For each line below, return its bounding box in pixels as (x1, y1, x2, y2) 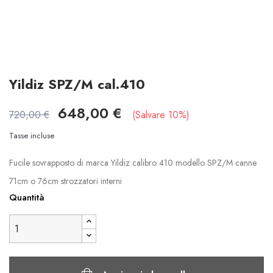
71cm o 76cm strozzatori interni (9, 175, 122, 188)
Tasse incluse (9, 130, 54, 142)
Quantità (9, 191, 44, 205)
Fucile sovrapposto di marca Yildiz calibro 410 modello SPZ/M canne (9, 157, 257, 169)
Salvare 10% (135, 108, 186, 122)
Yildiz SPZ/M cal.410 (9, 74, 145, 94)
